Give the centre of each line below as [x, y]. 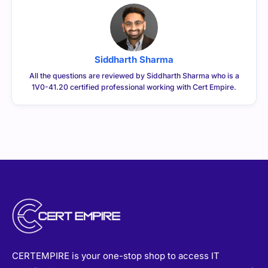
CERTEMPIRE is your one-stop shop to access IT [116, 256]
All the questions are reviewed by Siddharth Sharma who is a [134, 75]
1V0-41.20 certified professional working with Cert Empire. [134, 87]
